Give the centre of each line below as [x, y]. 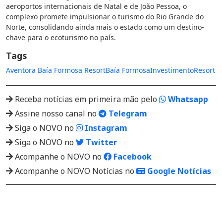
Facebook [132, 157]
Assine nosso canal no [56, 113]
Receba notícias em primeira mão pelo [86, 99]
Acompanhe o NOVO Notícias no [75, 171]
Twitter [100, 142]
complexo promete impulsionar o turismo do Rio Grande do [105, 17]
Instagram [105, 128]
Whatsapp [187, 99]
